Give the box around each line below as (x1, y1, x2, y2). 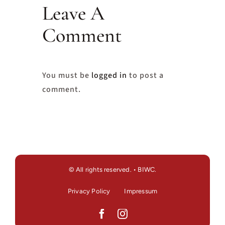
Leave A (42, 1, 104, 26)
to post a (127, 70, 164, 81)
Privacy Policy (67, 187, 110, 195)
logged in (91, 70, 127, 81)
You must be (42, 70, 91, 81)
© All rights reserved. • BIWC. (68, 166, 157, 174)
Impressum (124, 187, 158, 195)
